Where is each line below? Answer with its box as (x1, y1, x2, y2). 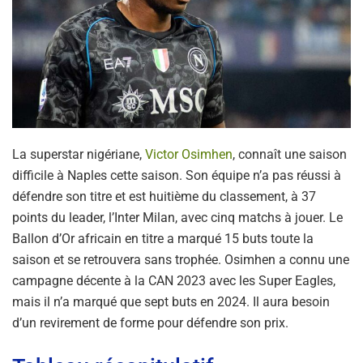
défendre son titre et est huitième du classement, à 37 (12, 189, 316, 205)
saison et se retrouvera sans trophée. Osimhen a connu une (12, 252, 349, 268)
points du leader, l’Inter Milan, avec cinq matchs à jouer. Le (12, 210, 343, 226)
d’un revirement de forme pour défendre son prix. (12, 315, 288, 331)
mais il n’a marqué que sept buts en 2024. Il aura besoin (12, 294, 330, 310)
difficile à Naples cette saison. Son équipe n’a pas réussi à (12, 168, 341, 184)
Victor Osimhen (145, 147, 233, 163)
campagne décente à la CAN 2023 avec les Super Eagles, (12, 273, 335, 289)
